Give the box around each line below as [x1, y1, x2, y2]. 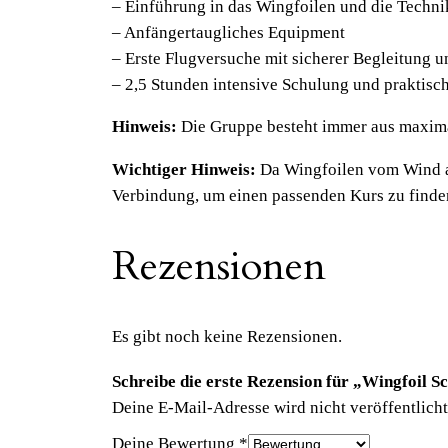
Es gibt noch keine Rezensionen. [112, 326, 342, 346]
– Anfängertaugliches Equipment [112, 22, 345, 42]
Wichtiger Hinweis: [112, 160, 256, 180]
